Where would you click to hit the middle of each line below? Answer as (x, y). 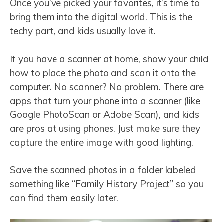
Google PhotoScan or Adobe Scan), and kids (105, 114)
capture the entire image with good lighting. (102, 142)
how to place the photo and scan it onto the (103, 73)
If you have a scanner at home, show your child (109, 59)
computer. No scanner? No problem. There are (107, 86)
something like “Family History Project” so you (107, 184)
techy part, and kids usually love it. (83, 31)
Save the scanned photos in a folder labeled (103, 170)
